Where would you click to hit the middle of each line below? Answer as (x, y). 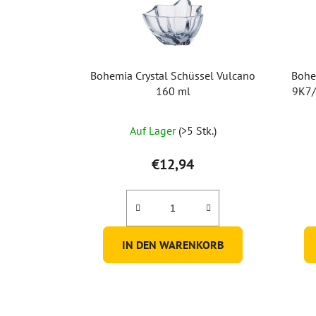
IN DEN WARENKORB (173, 245)
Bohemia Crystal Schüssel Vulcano (173, 76)
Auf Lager (154, 131)
